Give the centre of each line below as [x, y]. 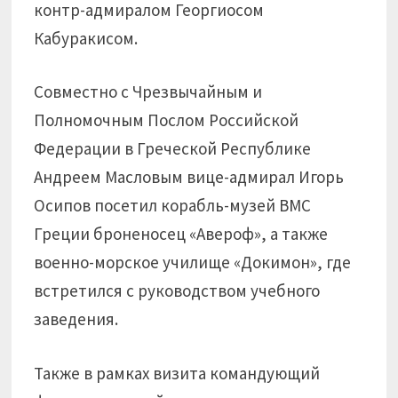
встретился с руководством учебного [177, 291]
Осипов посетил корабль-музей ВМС [173, 205]
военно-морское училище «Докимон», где [193, 262]
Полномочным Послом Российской [167, 120]
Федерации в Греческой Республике [173, 148]
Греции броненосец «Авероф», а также [181, 234]
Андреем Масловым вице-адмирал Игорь [189, 177]
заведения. [76, 319]
